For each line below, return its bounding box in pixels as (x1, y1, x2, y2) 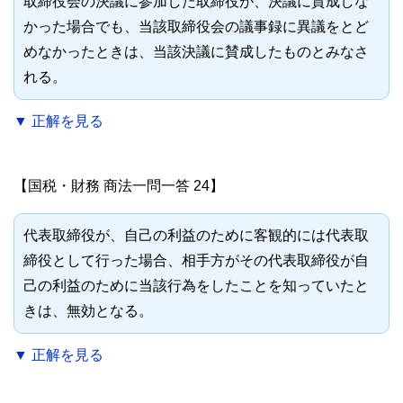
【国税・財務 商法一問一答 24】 (13, 178, 224, 194)
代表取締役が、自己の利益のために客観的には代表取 (23, 228, 369, 244)
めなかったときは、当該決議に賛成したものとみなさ (23, 44, 369, 60)
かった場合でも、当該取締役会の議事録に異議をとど (23, 19, 369, 35)
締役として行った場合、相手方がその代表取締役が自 (23, 253, 369, 269)
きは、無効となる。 (23, 303, 153, 319)
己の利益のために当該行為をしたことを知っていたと (23, 278, 369, 294)
